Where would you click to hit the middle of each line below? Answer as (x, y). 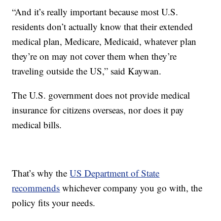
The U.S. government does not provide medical (101, 95)
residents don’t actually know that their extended (103, 26)
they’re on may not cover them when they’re (94, 56)
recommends (36, 187)
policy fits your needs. (54, 202)
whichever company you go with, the (131, 187)
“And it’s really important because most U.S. (95, 11)
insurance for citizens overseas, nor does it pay (98, 110)
